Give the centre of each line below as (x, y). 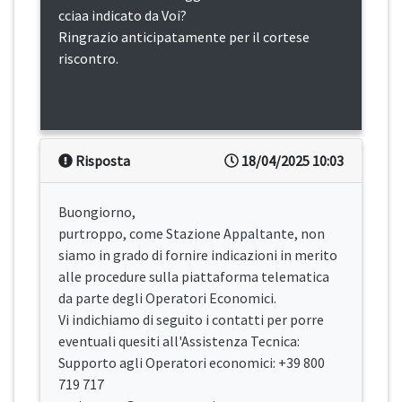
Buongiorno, (97, 212)
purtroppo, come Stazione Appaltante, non (192, 234)
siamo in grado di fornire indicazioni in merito (198, 255)
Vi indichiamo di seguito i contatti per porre (191, 320)
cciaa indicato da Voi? (122, 16)
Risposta (101, 161)
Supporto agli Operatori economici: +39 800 (192, 363)
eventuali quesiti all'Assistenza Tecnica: (179, 341)
